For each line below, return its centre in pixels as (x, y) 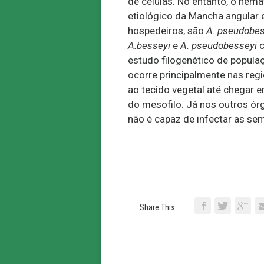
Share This (157, 207)
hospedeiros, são (167, 31)
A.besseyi (149, 45)
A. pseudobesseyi (217, 45)
